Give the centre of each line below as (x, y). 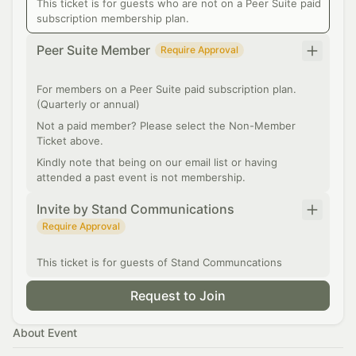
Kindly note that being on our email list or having (157, 162)
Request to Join (178, 296)
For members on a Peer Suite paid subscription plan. (166, 89)
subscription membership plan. (113, 18)
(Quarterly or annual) (88, 104)
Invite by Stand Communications (135, 209)
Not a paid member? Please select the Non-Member (166, 126)
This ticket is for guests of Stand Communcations (159, 262)
